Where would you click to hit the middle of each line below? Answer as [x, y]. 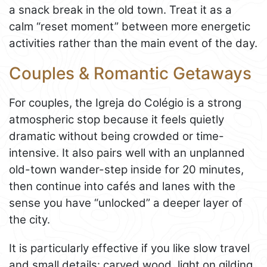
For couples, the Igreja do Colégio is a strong [125, 103]
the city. [30, 219]
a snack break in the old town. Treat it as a [120, 10]
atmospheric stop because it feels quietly [117, 119]
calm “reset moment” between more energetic [130, 27]
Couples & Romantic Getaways [130, 74]
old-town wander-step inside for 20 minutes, [126, 169]
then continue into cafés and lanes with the [122, 186]
